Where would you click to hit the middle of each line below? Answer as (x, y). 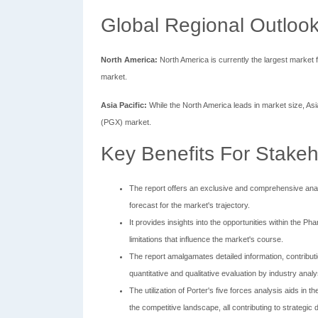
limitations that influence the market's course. (206, 239)
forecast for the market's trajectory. (190, 205)
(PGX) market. (126, 122)
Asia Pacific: (124, 105)
